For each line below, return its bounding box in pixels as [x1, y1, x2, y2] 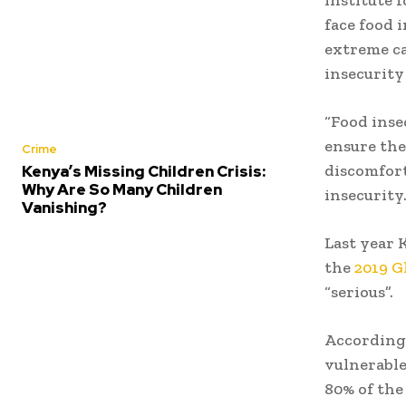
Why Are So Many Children [22, 179, 222, 199]
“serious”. [324, 281, 393, 302]
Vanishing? [22, 197, 107, 217]
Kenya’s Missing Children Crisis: [22, 160, 266, 181]
